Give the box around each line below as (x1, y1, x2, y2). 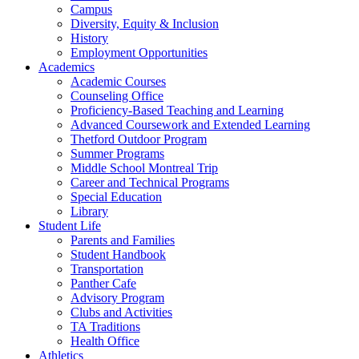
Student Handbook (71, 248, 166, 261)
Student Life (38, 219, 101, 232)
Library (71, 204, 108, 218)
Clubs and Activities (71, 305, 172, 319)
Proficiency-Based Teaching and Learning (71, 103, 284, 117)
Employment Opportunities (71, 46, 208, 59)
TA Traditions (71, 320, 140, 333)
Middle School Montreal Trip (71, 161, 218, 175)
